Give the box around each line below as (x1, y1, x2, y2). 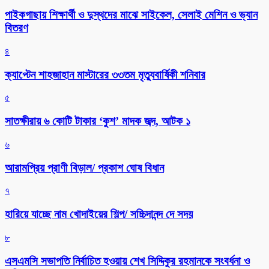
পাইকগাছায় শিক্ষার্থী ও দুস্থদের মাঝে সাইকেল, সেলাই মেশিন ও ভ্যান (5, 8, 258, 22)
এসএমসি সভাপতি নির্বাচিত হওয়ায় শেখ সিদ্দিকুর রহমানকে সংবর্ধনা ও (5, 254, 250, 267)
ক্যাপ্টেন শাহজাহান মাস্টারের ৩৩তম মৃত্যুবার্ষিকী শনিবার (5, 68, 205, 81)
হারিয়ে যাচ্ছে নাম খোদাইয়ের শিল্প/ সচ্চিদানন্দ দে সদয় (5, 208, 193, 221)
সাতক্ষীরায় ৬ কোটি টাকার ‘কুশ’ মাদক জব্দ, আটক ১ (5, 115, 190, 128)
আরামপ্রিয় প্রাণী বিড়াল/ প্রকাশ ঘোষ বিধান (5, 161, 164, 174)
